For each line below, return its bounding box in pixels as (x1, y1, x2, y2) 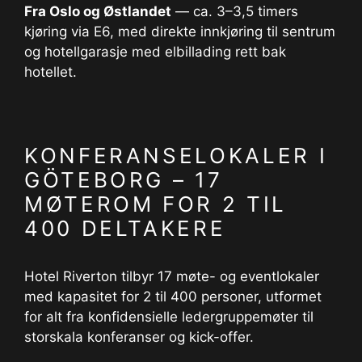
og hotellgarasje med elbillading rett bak (24, 43, 286, 60)
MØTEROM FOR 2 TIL (24, 191, 287, 217)
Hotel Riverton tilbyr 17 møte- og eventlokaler (24, 267, 319, 284)
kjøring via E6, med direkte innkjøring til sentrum (24, 23, 335, 40)
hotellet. (24, 63, 77, 80)
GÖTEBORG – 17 (24, 166, 223, 192)
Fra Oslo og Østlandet (24, 2, 171, 19)
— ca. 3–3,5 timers (171, 2, 298, 19)
